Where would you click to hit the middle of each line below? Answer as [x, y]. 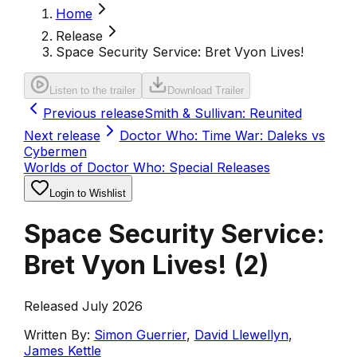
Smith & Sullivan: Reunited [223, 113]
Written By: [57, 334]
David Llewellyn [241, 334]
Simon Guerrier [140, 334]
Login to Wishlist [87, 193]
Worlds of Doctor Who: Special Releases [147, 167]
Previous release [93, 113]
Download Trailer [205, 90]
